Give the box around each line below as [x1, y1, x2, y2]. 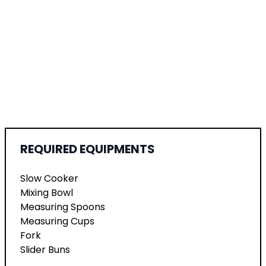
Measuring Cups [20, 214, 94, 229]
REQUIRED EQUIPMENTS [20, 141, 155, 158]
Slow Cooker [20, 172, 78, 186]
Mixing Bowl [20, 186, 73, 200]
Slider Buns [20, 243, 70, 257]
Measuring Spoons [20, 200, 105, 214]
